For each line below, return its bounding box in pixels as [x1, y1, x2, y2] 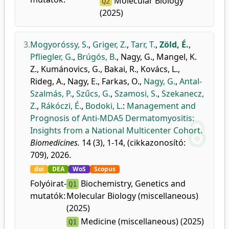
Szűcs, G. [76, 88, 110, 99]
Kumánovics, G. [41, 63, 100, 75]
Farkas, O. [102, 76, 140, 87]
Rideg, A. [30, 76, 63, 87]
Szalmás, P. [30, 88, 72, 99]
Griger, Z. [93, 39, 127, 50]
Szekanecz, [162, 88, 204, 99]
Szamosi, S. [114, 88, 157, 99]
